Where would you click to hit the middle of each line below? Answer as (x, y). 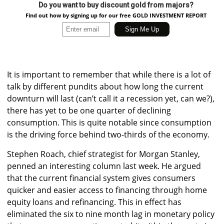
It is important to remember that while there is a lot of (109, 75)
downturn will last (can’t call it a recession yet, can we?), (111, 99)
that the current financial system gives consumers (101, 178)
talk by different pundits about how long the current (105, 87)
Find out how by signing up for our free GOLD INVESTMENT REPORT (116, 15)
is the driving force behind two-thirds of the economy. (108, 135)
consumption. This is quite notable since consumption (109, 123)
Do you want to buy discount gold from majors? (116, 5)
